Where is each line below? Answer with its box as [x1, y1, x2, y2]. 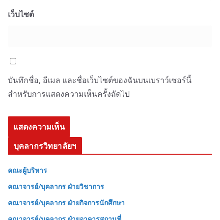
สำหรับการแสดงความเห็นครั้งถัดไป [8, 88, 130, 99]
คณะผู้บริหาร [8, 165, 47, 175]
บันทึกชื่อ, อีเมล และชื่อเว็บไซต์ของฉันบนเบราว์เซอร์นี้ [8, 74, 192, 85]
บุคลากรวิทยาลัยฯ [14, 140, 77, 151]
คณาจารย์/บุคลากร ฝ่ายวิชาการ [8, 181, 104, 191]
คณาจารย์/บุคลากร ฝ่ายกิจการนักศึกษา [8, 197, 125, 207]
